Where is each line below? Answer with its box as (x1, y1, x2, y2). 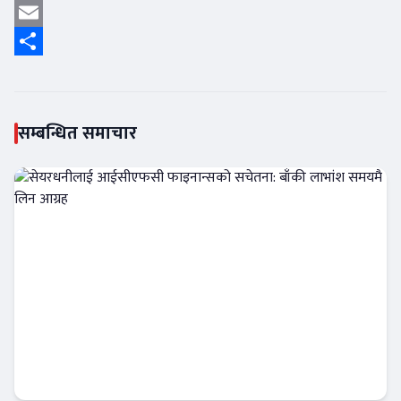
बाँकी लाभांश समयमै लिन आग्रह (29, 359, 245, 389)
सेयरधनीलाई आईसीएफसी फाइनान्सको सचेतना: (29, 337, 356, 367)
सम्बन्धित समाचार (18, 118, 137, 149)
